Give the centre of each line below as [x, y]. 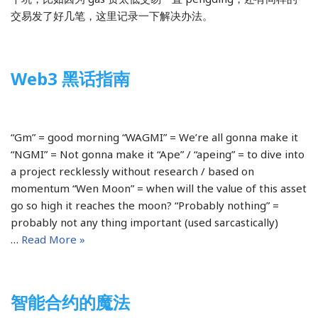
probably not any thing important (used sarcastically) [144, 222]
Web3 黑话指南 [70, 78]
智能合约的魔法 [70, 302]
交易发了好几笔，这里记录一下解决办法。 [112, 15]
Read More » [53, 239]
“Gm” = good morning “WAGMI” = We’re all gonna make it [154, 137]
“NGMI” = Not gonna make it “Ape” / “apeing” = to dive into [158, 154]
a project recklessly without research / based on [132, 171]
